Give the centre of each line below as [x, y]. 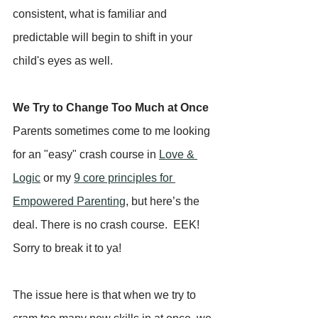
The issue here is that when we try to [106, 295]
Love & [178, 154]
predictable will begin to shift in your [104, 37]
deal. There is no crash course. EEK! [109, 224]
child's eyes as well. [63, 60]
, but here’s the [164, 201]
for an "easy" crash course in [86, 154]
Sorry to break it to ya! [70, 248]
